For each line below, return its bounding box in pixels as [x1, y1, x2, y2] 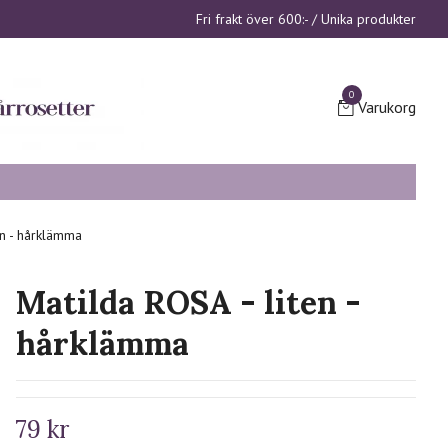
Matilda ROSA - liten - [15, 282, 361, 324]
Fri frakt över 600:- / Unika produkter [196, 10, 416, 28]
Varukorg [357, 97, 416, 118]
